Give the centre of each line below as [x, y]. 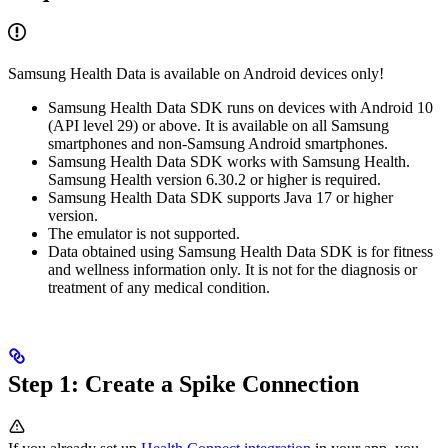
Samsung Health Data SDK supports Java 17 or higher [220, 198]
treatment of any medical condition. [159, 288]
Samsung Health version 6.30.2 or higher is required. [214, 180]
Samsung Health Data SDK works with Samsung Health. [229, 162]
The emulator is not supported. [144, 234]
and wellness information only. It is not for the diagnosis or [232, 270]
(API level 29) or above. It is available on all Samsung [218, 126]
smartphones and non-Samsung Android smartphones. [218, 144]
